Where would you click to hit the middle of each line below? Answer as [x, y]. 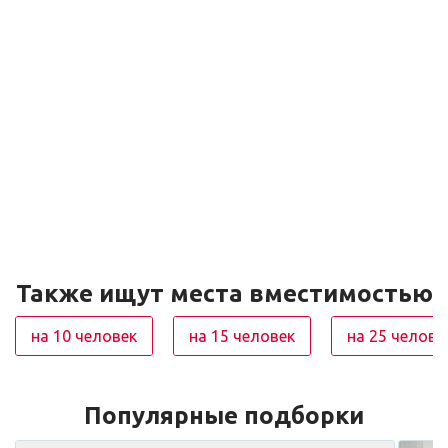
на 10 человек [84, 336]
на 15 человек [242, 336]
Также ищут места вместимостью [224, 293]
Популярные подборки [224, 415]
